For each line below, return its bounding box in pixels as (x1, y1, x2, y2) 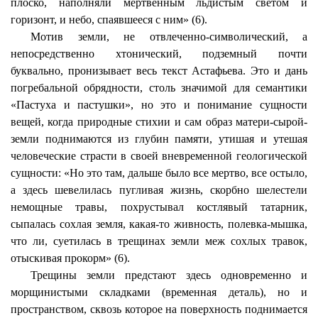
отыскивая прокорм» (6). (11, 252, 130, 264)
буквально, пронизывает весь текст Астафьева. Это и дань (11, 65, 307, 77)
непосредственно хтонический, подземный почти (11, 48, 307, 60)
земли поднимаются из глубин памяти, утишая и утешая (11, 133, 307, 145)
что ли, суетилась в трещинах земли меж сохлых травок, (11, 235, 307, 247)
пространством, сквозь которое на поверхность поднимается (11, 303, 307, 315)
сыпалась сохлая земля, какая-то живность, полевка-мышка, (11, 218, 307, 230)
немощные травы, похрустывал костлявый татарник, (11, 201, 307, 213)
